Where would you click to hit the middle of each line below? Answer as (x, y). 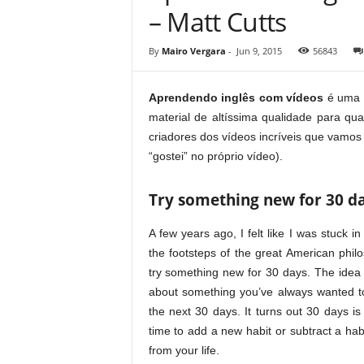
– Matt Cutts (217, 22)
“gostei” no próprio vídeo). (215, 156)
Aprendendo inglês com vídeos (236, 98)
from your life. (184, 351)
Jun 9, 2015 (259, 51)
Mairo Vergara (193, 51)
